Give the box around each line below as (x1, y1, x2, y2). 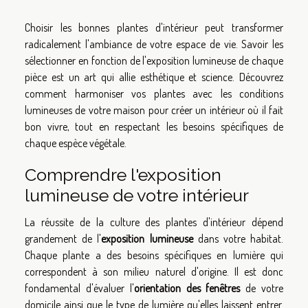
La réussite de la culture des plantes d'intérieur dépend (25, 214, 283, 229)
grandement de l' (25, 231, 102, 245)
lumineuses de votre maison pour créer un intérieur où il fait (25, 102, 283, 117)
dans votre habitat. (192, 231, 284, 245)
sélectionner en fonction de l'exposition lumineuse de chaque (25, 53, 283, 67)
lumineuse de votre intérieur (25, 184, 249, 206)
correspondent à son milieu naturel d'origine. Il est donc (25, 264, 283, 278)
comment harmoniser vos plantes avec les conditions (25, 86, 283, 100)
